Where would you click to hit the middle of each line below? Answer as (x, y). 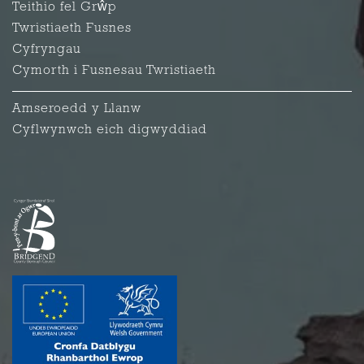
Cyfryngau (47, 49)
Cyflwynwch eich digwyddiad (110, 130)
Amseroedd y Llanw (77, 108)
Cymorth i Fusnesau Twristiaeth (114, 70)
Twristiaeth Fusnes (72, 28)
